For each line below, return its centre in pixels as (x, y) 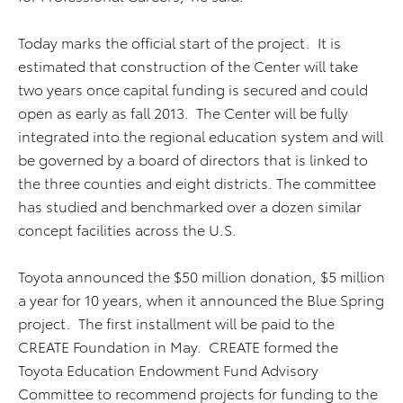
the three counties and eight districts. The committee (197, 182)
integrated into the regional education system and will (201, 135)
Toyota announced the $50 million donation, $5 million (201, 276)
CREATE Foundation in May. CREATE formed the (178, 346)
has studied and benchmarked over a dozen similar (190, 206)
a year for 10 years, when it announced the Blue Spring (201, 299)
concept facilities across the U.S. (129, 229)
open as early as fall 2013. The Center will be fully (183, 112)
